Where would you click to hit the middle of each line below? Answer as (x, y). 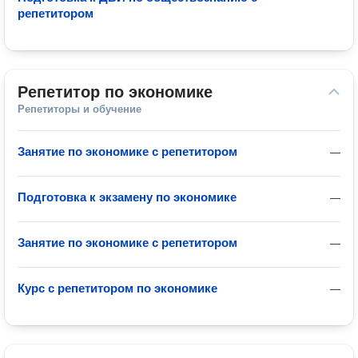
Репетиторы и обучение (80, 109)
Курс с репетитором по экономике (117, 288)
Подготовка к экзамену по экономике (127, 197)
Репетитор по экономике (115, 92)
